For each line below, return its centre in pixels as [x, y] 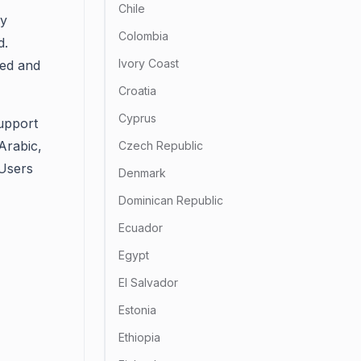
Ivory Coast [149, 63]
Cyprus [137, 118]
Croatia [137, 91]
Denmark [142, 173]
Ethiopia [139, 337]
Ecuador [141, 228]
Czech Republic [161, 145]
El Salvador [148, 282]
